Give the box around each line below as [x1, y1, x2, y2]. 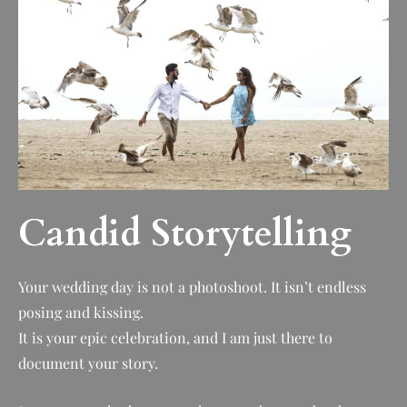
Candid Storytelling [18, 208, 352, 259]
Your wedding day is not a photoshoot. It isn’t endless [18, 276, 366, 296]
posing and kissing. [18, 302, 144, 322]
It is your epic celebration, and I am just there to [18, 327, 333, 347]
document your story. [18, 352, 158, 372]
